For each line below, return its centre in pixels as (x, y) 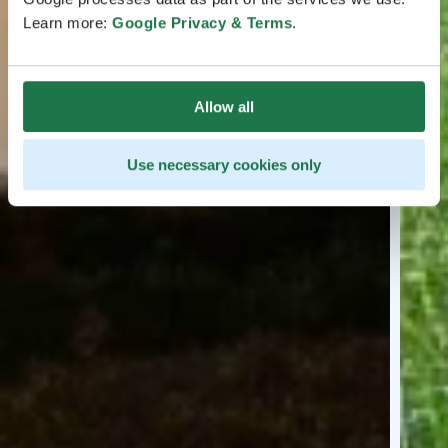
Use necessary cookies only (224, 165)
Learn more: (67, 22)
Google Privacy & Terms (202, 22)
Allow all (224, 106)
